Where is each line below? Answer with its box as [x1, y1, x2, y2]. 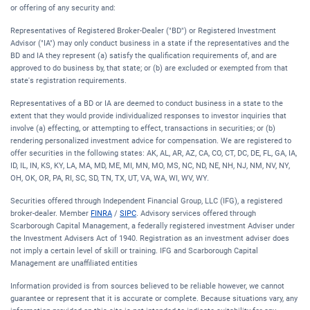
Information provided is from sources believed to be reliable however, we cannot [10, 281, 284, 291]
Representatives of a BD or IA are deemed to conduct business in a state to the [10, 98, 283, 108]
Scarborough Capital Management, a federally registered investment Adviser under [10, 221, 295, 230]
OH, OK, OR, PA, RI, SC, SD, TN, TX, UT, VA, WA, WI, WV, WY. [10, 173, 209, 183]
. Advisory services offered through [136, 208, 256, 218]
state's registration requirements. [10, 75, 127, 85]
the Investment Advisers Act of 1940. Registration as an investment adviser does [10, 233, 289, 243]
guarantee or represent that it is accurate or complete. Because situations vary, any [10, 293, 298, 303]
